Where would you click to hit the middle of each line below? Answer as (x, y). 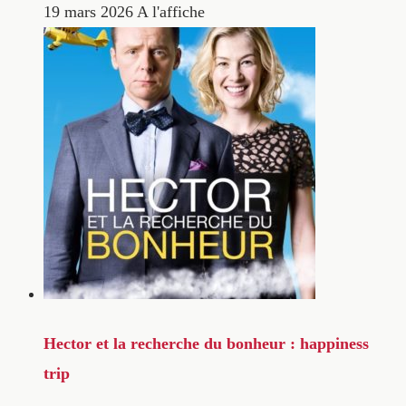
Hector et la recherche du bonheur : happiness (206, 344)
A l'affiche (171, 11)
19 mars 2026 (88, 11)
